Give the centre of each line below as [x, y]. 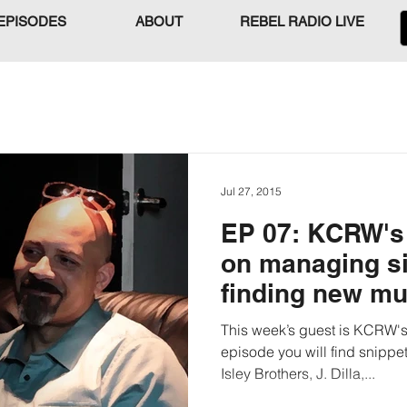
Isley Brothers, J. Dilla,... [298, 373]
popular [268, 323]
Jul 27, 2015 [251, 191]
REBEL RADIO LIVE [302, 21]
